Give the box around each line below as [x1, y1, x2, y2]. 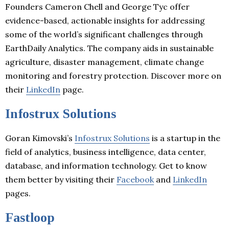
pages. [5, 188, 31, 198]
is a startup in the [150, 132, 220, 143]
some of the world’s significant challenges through [5, 29, 203, 39]
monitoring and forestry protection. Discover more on [5, 70, 221, 81]
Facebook [117, 174, 154, 185]
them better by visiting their [5, 174, 117, 185]
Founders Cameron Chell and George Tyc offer [5, 1, 190, 12]
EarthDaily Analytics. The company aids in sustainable [5, 42, 214, 53]
